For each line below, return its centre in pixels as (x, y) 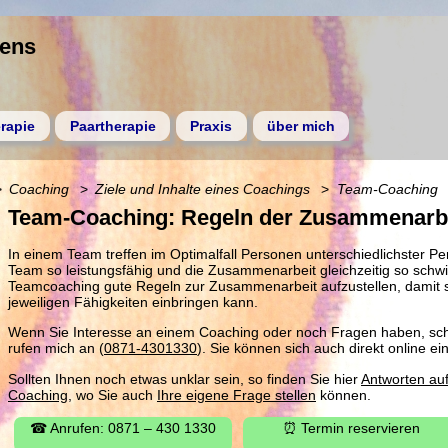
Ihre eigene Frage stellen (236, 394)
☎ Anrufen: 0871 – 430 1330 (122, 427)
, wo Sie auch (112, 394)
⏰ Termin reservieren (352, 427)
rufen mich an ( (56, 348)
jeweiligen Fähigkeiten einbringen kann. (133, 301)
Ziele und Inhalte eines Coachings (203, 189)
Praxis (211, 125)
